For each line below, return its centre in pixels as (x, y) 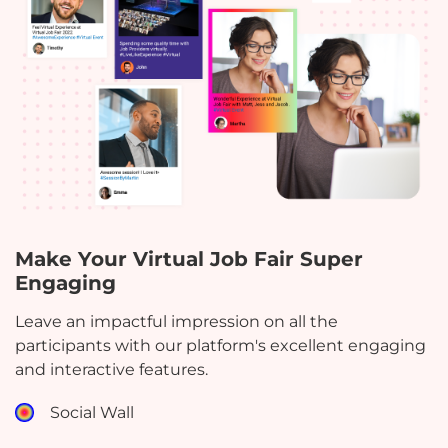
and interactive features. (111, 370)
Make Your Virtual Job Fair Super (189, 259)
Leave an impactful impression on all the (176, 322)
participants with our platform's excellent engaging (220, 346)
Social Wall (92, 413)
